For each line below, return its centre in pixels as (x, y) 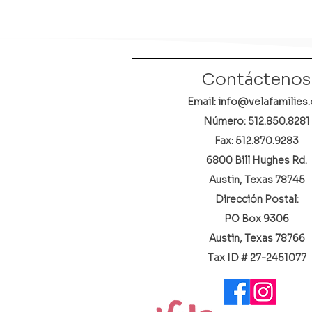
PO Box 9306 (257, 219)
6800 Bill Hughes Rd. (257, 160)
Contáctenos (256, 79)
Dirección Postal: (257, 199)
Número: (226, 121)
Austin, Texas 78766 (257, 238)
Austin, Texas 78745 (257, 180)
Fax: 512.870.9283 (257, 141)
